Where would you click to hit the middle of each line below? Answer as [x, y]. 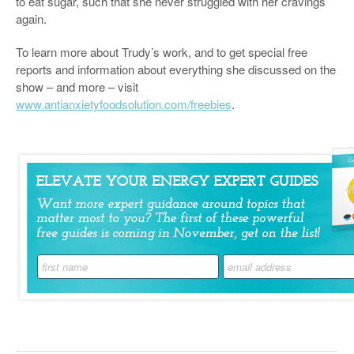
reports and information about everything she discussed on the [176, 69]
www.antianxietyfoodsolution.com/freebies [124, 104]
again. [31, 19]
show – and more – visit [77, 87]
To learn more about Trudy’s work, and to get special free [162, 52]
